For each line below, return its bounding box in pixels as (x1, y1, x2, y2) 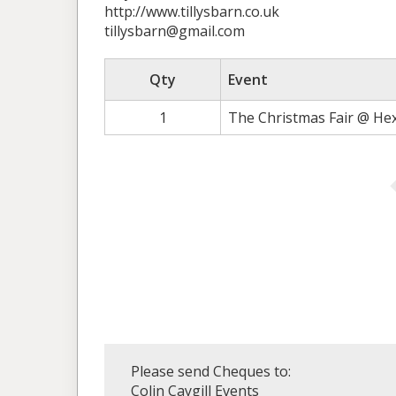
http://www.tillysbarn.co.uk (104, 2, 279, 21)
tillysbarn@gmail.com (104, 21, 245, 41)
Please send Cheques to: (131, 362, 291, 381)
